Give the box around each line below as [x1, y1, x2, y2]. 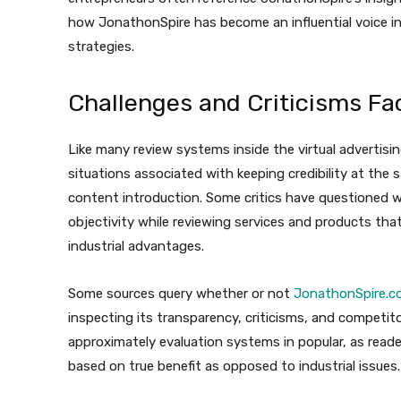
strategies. [68, 38, 134, 55]
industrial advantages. [68, 238, 204, 255]
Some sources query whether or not [68, 286, 294, 303]
